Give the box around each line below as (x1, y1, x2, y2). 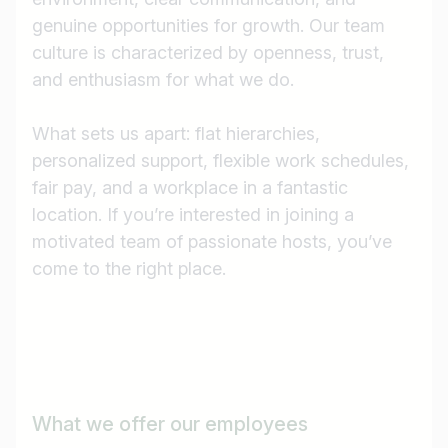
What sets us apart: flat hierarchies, (32, 123, 320, 145)
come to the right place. (32, 258, 226, 280)
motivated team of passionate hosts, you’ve (32, 231, 392, 253)
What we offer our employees (32, 412, 308, 437)
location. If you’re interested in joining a (32, 204, 354, 226)
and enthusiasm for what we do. (32, 69, 294, 91)
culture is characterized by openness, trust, (32, 42, 384, 64)
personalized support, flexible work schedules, (32, 150, 409, 172)
